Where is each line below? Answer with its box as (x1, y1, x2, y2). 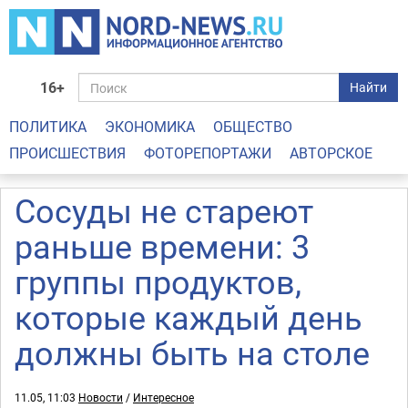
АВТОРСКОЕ (290, 143, 372, 163)
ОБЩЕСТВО (213, 117, 292, 137)
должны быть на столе (15, 331, 370, 374)
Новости (78, 390, 123, 404)
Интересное (133, 390, 194, 404)
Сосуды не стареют (15, 189, 313, 232)
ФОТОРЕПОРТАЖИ (144, 143, 271, 163)
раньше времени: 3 (15, 224, 310, 268)
